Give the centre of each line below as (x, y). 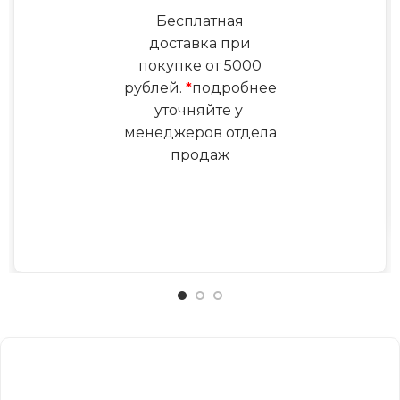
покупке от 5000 (200, 65)
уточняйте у (200, 110)
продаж (200, 154)
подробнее (234, 87)
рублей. (154, 87)
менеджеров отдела (200, 132)
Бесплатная (200, 21)
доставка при (200, 43)
